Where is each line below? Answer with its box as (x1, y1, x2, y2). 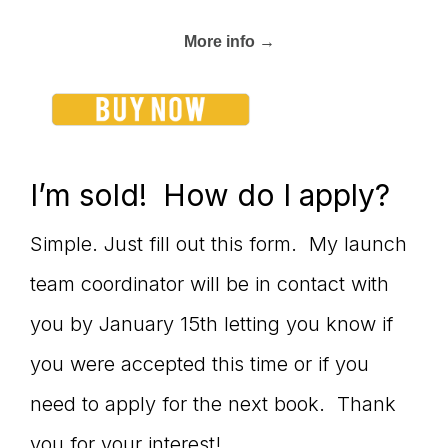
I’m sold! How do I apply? (30, 177, 390, 214)
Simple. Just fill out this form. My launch (30, 232, 407, 257)
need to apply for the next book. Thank (30, 392, 396, 417)
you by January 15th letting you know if (30, 312, 393, 337)
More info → (183, 33, 275, 51)
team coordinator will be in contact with (30, 272, 389, 297)
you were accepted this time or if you (30, 352, 369, 377)
